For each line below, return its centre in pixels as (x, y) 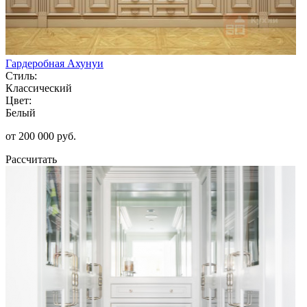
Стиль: (21, 75)
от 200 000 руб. (41, 136)
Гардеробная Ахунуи (54, 63)
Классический (39, 88)
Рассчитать (31, 159)
